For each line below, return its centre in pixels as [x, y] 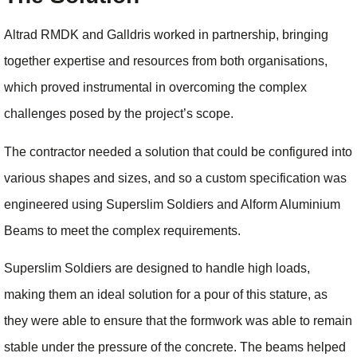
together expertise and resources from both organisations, [166, 61]
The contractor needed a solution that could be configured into [178, 151]
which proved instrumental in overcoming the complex [155, 88]
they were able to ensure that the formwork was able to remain [178, 321]
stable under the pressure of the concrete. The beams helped [175, 347]
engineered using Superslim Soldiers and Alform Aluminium [172, 204]
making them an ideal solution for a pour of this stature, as [166, 295]
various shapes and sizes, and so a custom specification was [175, 178]
